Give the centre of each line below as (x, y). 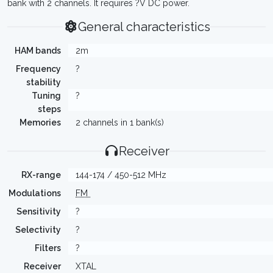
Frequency (38, 69)
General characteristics (144, 27)
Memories (40, 122)
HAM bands (38, 51)
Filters (48, 248)
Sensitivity (39, 211)
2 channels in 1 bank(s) (120, 122)
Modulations (35, 193)
